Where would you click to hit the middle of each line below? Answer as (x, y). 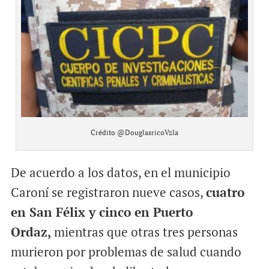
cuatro (225, 192)
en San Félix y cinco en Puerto (101, 212)
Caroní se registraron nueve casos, (108, 192)
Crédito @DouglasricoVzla (134, 132)
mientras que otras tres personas (146, 231)
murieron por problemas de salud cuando (126, 251)
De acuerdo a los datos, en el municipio (120, 172)
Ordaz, (32, 231)
